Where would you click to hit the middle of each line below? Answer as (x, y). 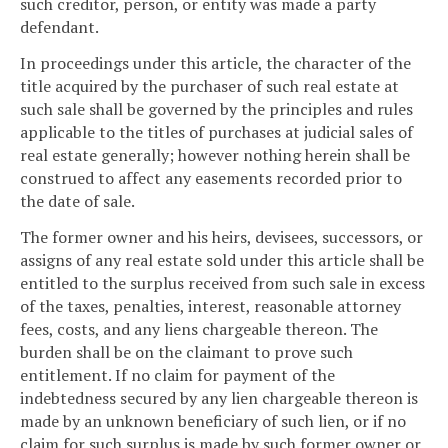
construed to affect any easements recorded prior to (211, 178)
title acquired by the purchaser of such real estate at (209, 86)
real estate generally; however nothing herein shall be (215, 155)
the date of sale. (77, 201)
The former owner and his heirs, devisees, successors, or (221, 237)
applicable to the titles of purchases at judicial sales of (216, 132)
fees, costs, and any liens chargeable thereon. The (199, 329)
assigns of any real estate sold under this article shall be (222, 260)
